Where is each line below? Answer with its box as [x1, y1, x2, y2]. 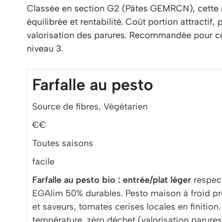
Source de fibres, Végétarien [32, 101, 148, 112]
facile [32, 156, 55, 167]
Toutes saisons [32, 138, 93, 149]
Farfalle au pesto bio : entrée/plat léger [32, 174, 191, 185]
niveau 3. [27, 43, 63, 54]
